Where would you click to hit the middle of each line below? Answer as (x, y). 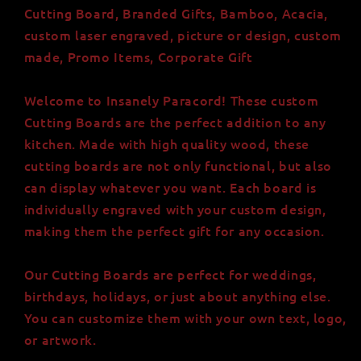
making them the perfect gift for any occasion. (174, 230)
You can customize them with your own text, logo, (185, 317)
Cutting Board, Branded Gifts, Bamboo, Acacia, (176, 12)
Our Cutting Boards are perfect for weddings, (170, 274)
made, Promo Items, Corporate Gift (138, 56)
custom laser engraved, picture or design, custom (183, 34)
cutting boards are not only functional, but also (178, 165)
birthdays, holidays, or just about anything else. (177, 295)
